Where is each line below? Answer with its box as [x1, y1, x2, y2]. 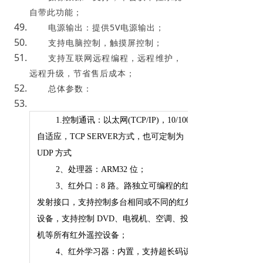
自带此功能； [29, 6, 82, 18]
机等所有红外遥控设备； [37, 230, 127, 240]
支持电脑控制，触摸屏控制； [48, 36, 163, 48]
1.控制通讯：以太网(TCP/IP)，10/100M [56, 115, 197, 124]
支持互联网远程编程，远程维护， [48, 52, 182, 63]
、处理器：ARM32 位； [60, 164, 146, 174]
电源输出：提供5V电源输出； [48, 21, 164, 33]
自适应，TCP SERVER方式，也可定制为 [37, 131, 184, 141]
